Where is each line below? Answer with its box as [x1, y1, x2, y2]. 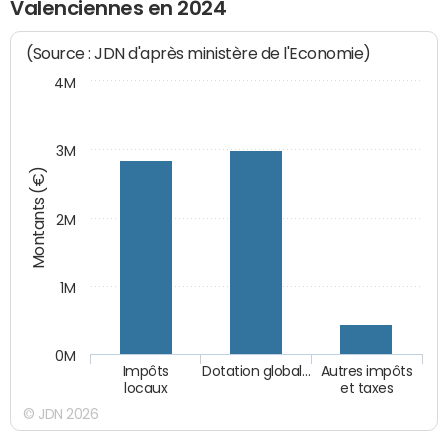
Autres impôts [320, 363, 413, 380]
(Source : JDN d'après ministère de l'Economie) [26, 43, 372, 63]
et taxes [340, 380, 394, 395]
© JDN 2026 [23, 406, 99, 421]
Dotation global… [202, 363, 311, 380]
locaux [124, 380, 168, 395]
